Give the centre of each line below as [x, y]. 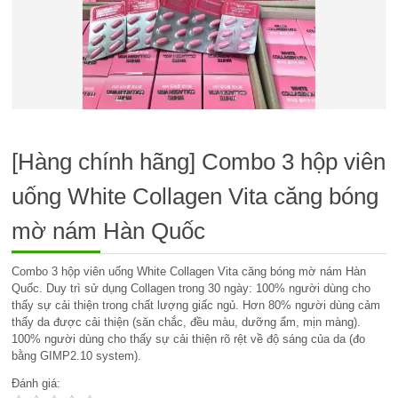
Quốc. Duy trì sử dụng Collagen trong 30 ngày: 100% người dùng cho [191, 288]
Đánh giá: [36, 383]
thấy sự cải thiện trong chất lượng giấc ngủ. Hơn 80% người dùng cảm [196, 305]
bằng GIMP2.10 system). [77, 356]
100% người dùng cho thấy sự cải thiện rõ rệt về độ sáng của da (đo [189, 339]
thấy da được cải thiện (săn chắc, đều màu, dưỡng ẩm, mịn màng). [187, 322]
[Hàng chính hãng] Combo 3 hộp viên [199, 162]
